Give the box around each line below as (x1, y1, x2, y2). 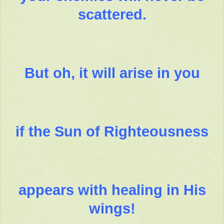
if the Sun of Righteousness (15, 123, 208, 140)
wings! (88, 200, 135, 217)
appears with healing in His (18, 182, 206, 198)
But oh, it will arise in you (24, 65, 200, 81)
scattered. (77, 6, 146, 23)
